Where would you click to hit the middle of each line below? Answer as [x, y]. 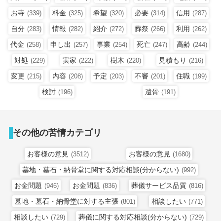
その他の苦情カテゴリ [57, 132]
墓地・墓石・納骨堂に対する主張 [67, 201]
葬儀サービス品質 [159, 185]
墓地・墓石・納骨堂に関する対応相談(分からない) [100, 169]
